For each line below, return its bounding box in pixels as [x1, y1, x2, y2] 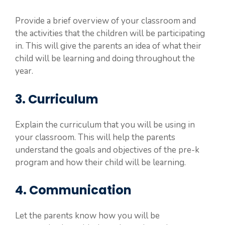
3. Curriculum [15, 90, 98, 107]
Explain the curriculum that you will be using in [15, 119, 195, 131]
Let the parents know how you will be [15, 210, 160, 221]
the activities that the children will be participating [15, 28, 205, 39]
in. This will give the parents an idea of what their [15, 40, 201, 52]
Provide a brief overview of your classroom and [15, 15, 196, 27]
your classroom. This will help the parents [15, 131, 175, 143]
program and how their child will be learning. [15, 156, 186, 168]
